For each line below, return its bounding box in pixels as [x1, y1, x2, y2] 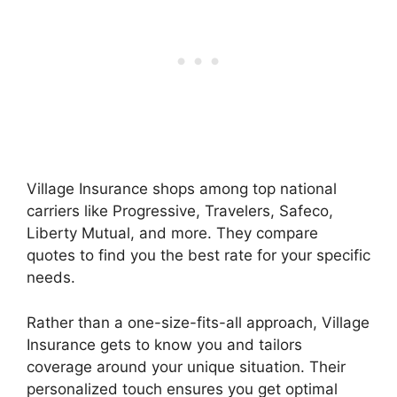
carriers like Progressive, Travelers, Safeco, [27, 202, 333, 220]
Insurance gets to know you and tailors [27, 335, 302, 354]
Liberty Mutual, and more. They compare [27, 224, 318, 242]
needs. [27, 269, 75, 286]
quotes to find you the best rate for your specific [27, 246, 370, 264]
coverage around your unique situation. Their [27, 357, 346, 376]
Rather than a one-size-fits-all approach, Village [27, 313, 370, 331]
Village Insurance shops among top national [27, 180, 337, 198]
